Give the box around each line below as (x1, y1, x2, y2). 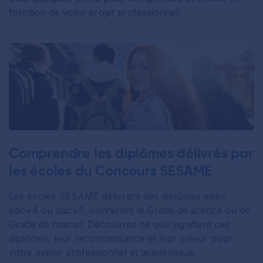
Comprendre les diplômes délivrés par (9, 144, 254, 163)
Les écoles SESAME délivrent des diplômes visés (9, 190, 225, 203)
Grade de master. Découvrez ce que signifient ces (9, 218, 230, 231)
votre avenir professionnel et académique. (9, 247, 196, 259)
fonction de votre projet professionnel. (9, 6, 181, 18)
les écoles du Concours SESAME (9, 162, 213, 180)
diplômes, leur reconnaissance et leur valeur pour (9, 232, 232, 245)
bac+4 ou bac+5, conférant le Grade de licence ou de (9, 204, 250, 217)
